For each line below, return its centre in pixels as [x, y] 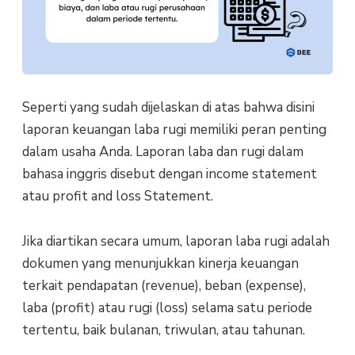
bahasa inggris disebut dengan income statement [169, 174]
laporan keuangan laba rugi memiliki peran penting [174, 130]
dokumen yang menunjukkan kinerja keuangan [160, 263]
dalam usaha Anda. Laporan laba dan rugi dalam [162, 152]
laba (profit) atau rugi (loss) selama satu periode [167, 307]
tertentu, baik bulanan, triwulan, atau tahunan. [163, 330]
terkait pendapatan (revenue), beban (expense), [164, 285]
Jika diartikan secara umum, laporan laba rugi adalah [176, 241]
